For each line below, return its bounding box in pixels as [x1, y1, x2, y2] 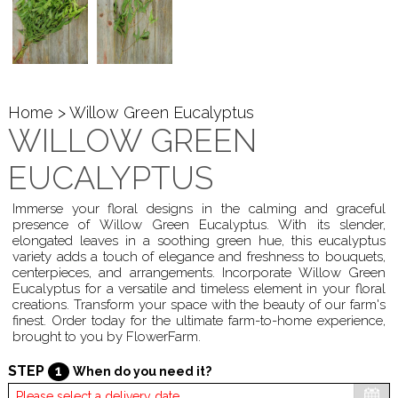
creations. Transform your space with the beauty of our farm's [12, 297, 386, 314]
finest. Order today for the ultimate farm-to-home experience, [12, 313, 386, 330]
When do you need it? [72, 364, 211, 379]
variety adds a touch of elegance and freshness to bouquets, [12, 249, 386, 266]
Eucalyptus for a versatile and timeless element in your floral [12, 281, 386, 298]
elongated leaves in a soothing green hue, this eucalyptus [12, 233, 386, 250]
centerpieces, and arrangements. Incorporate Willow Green [12, 265, 386, 282]
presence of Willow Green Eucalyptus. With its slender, [12, 217, 386, 234]
